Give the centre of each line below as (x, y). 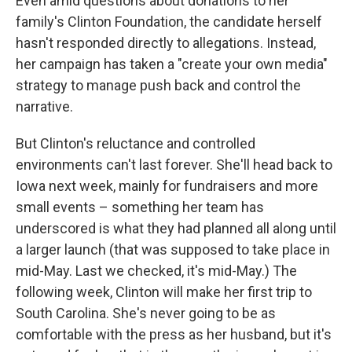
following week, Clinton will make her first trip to (164, 292)
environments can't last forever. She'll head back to (174, 165)
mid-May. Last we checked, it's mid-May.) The (156, 271)
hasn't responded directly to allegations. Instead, (166, 43)
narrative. (44, 107)
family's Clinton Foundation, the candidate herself (169, 22)
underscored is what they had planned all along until (176, 229)
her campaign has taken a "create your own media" (172, 64)
